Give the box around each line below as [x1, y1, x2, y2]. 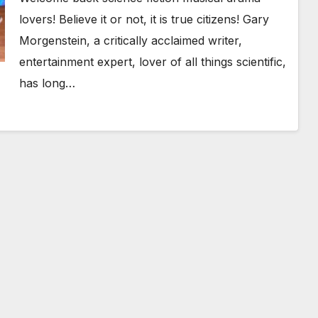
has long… [18, 76, 75, 90]
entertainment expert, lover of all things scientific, [18, 55, 286, 69]
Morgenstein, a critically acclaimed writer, [18, 33, 242, 48]
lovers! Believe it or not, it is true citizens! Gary [18, 12, 269, 26]
